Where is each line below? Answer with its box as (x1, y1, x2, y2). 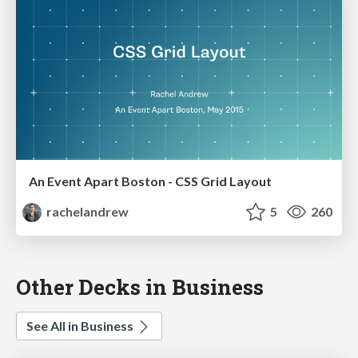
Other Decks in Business (16, 272, 264, 301)
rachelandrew (44, 204, 129, 220)
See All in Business (26, 318, 136, 334)
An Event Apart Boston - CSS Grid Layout (29, 173, 272, 189)
